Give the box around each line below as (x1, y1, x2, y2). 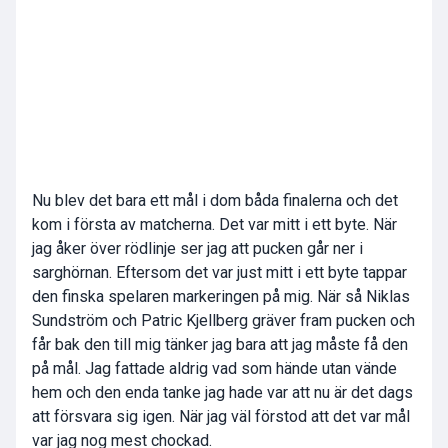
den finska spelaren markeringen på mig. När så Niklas (32, 287, 410, 307)
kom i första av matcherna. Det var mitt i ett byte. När (32, 215, 397, 235)
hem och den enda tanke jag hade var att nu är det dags (32, 383, 413, 403)
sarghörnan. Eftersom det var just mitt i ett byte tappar (32, 263, 407, 283)
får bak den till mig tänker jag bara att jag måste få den (32, 335, 408, 355)
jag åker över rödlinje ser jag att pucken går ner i (32, 239, 363, 259)
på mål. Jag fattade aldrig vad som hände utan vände (32, 359, 397, 379)
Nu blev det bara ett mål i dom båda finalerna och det (32, 191, 398, 211)
